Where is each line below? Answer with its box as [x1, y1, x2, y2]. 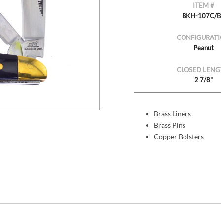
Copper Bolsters [153, 132, 204, 141]
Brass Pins [153, 121, 185, 130]
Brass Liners [153, 110, 191, 118]
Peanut [193, 44, 214, 52]
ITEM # [193, 1, 215, 10]
